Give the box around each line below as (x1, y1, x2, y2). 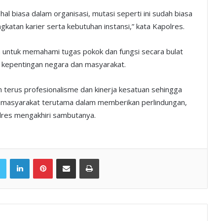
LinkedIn (29, 153, 54, 163)
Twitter (6, 153, 26, 163)
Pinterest (52, 153, 79, 163)
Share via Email (75, 153, 91, 163)
